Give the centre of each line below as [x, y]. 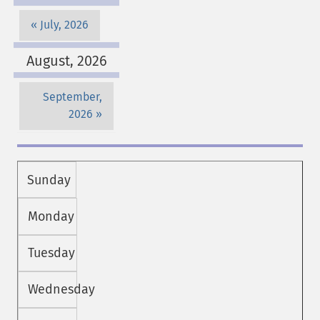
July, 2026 [64, 25]
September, [72, 97]
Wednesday [61, 290]
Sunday [49, 180]
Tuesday [51, 253]
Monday [51, 216]
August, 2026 [66, 60]
